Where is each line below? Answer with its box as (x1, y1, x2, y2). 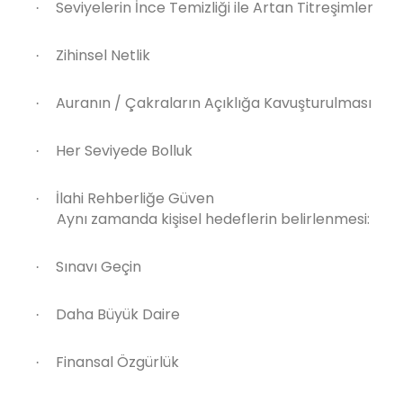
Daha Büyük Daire (56, 304, 180, 325)
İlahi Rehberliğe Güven (56, 188, 214, 209)
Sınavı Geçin (56, 256, 141, 277)
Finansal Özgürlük (56, 352, 179, 372)
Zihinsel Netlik (56, 45, 150, 66)
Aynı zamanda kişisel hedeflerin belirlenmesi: (57, 209, 370, 229)
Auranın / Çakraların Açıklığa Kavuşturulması (56, 93, 372, 113)
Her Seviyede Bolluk (56, 140, 193, 161)
